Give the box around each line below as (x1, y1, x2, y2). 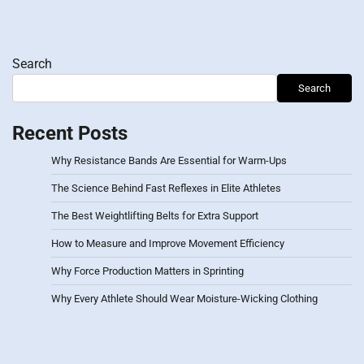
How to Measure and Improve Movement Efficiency (51, 237, 284, 250)
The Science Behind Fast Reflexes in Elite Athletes (51, 182, 281, 195)
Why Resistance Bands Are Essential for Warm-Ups (51, 154, 287, 167)
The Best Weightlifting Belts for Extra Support (51, 210, 258, 223)
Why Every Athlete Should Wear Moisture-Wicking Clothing (51, 292, 318, 305)
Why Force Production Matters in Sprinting (51, 265, 244, 278)
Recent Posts (12, 122, 128, 145)
